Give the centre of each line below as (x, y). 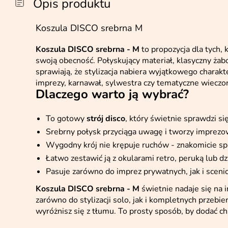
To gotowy (66, 119)
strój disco (106, 119)
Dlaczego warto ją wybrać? (112, 94)
